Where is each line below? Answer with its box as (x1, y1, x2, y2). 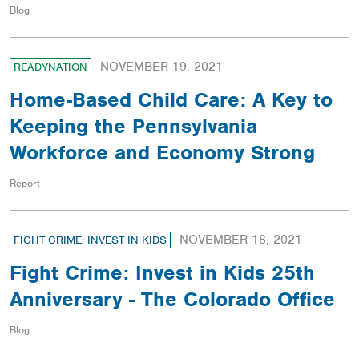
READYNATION (14, 60, 87, 75)
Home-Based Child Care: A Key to (10, 87, 333, 113)
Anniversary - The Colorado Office (10, 286, 335, 313)
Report (10, 176, 40, 191)
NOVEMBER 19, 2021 (100, 58, 223, 75)
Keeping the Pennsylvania (10, 113, 257, 139)
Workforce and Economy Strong (10, 139, 315, 166)
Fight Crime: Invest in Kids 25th (10, 260, 315, 286)
